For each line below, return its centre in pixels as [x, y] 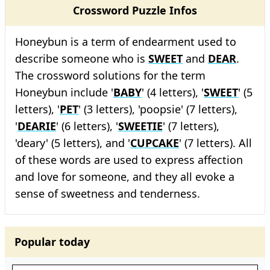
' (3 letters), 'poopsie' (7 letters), [158, 109]
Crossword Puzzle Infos [135, 10]
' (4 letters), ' [173, 92]
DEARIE [37, 126]
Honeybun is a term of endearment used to [126, 42]
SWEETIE [140, 126]
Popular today [52, 242]
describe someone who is [82, 58]
